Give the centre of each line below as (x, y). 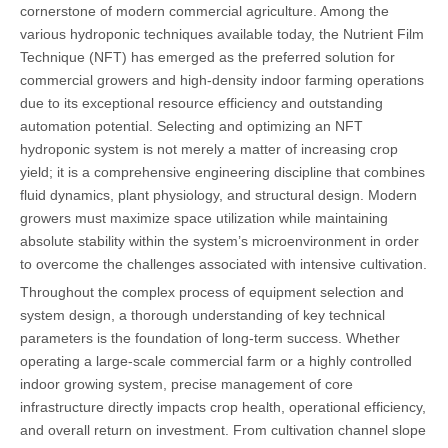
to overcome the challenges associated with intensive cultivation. (223, 263)
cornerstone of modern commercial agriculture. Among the (204, 10)
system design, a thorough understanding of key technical (202, 314)
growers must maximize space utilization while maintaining (204, 217)
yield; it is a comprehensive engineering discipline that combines (222, 171)
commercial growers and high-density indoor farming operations (222, 79)
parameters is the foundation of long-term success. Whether (210, 337)
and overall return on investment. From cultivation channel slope (223, 429)
